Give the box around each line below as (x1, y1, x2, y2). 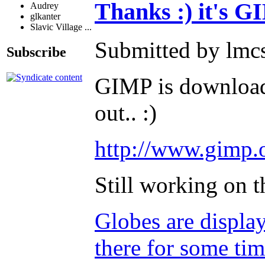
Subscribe (7, 44, 66, 60)
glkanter (30, 11, 60, 22)
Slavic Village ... (30, 22, 92, 33)
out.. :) (95, 99, 157, 125)
